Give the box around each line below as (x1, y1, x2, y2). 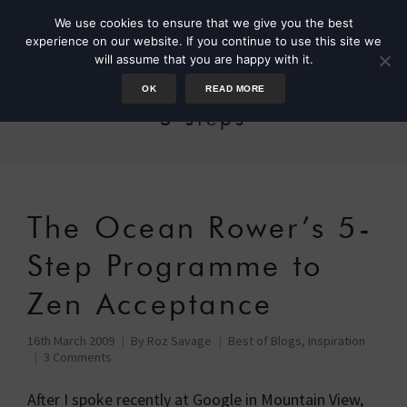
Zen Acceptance (27, 286, 273, 322)
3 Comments (44, 349, 112, 365)
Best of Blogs (228, 333, 302, 349)
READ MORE (205, 84, 265, 94)
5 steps (159, 105, 248, 130)
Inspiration (308, 333, 365, 349)
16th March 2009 (27, 333, 114, 349)
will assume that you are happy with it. (94, 52, 313, 66)
